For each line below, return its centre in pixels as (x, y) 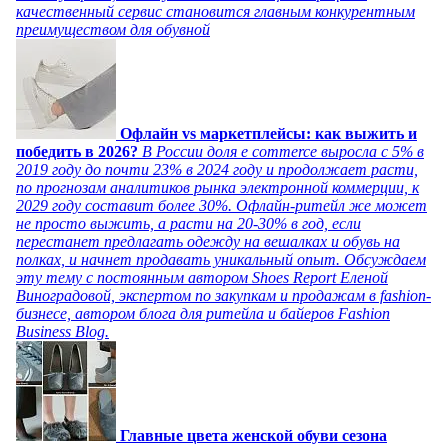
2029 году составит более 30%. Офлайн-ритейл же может (221, 206)
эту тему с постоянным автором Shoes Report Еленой (202, 278)
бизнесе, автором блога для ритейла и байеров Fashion (203, 314)
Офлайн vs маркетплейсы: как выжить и (268, 134)
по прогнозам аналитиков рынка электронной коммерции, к (217, 188)
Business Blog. (62, 332)
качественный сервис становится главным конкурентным (215, 12)
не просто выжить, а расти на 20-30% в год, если (188, 224)
